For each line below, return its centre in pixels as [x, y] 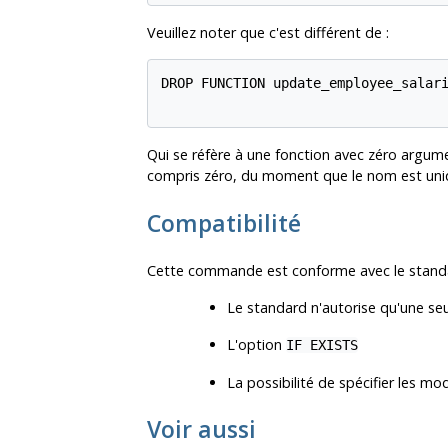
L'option [256, 344]
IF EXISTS [322, 344]
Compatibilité [224, 222]
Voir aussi [201, 428]
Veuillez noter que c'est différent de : [268, 32]
